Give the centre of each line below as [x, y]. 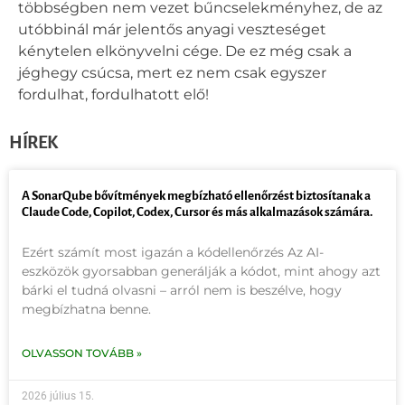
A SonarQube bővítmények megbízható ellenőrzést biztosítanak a [196, 195]
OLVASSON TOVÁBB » [82, 353]
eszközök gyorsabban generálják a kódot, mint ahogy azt [201, 271]
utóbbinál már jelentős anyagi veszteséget [172, 29]
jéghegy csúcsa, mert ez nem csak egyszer [172, 72]
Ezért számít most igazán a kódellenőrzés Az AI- [173, 252]
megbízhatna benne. [86, 309]
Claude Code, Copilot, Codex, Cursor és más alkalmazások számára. [197, 212]
